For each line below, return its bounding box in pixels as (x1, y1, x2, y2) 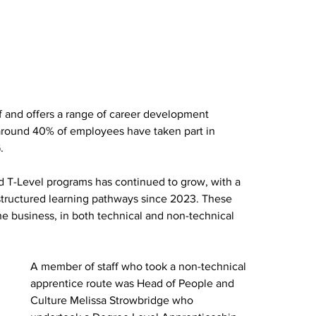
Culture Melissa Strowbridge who (30, 294, 197, 307)
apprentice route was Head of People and (30, 277, 238, 290)
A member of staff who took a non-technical (30, 260, 250, 273)
